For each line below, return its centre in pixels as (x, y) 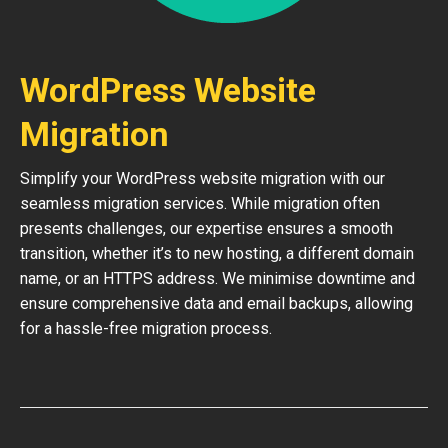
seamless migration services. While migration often (200, 203)
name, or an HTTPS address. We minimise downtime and (217, 278)
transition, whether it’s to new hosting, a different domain (217, 253)
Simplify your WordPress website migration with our (202, 178)
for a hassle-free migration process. (146, 328)
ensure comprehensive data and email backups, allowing (216, 303)
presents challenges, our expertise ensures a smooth (206, 228)
